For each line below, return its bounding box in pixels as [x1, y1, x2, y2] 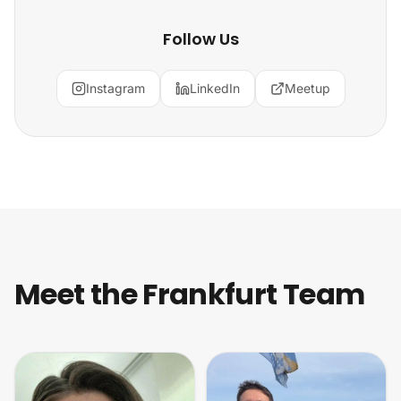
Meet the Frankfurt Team [14, 274, 365, 314]
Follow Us [162, 28, 239, 50]
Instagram [85, 81, 145, 96]
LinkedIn [189, 81, 240, 96]
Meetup [284, 81, 330, 96]
